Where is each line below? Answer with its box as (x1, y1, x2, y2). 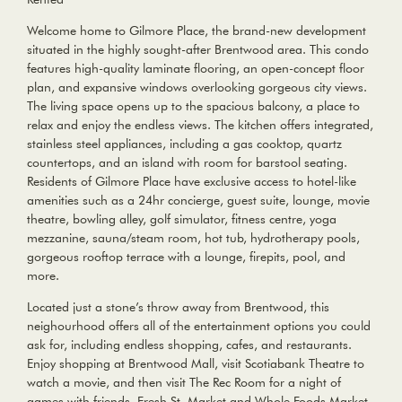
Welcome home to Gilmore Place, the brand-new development (27, 22, 366, 39)
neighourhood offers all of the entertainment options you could (27, 318, 371, 335)
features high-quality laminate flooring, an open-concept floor (27, 60, 364, 77)
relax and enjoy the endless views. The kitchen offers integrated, (27, 117, 373, 134)
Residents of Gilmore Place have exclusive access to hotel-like (27, 173, 356, 190)
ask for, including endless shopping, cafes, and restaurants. (27, 336, 352, 354)
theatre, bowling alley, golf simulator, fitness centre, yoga (27, 211, 336, 228)
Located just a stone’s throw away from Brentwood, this (27, 299, 329, 316)
